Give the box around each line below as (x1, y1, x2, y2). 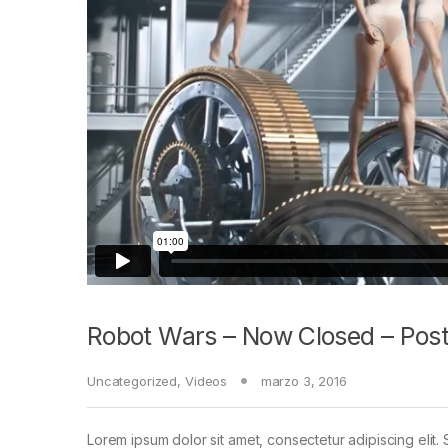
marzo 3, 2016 (260, 372, 347, 389)
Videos (184, 372, 228, 389)
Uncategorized (87, 372, 178, 389)
